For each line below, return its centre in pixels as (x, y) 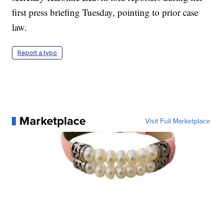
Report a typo (37, 53)
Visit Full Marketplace (177, 121)
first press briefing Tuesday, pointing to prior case (105, 12)
